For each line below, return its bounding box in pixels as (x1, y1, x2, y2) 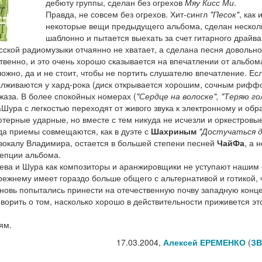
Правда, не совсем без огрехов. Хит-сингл (45, 8, 210, 20)
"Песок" (209, 8, 239, 20)
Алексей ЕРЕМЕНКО (163, 236, 246, 248)
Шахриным (151, 125, 196, 137)
